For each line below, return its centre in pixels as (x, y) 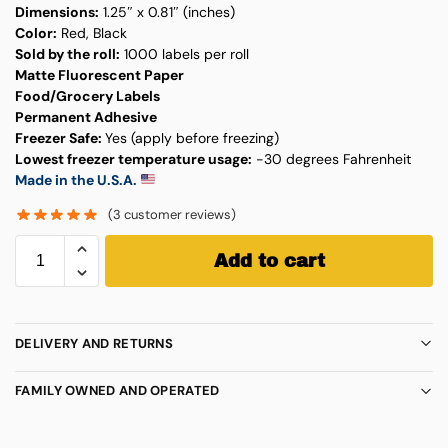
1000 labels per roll (184, 53)
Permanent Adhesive (86, 116)
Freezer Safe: (60, 137)
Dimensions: (57, 11)
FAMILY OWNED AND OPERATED (117, 391)
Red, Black (92, 32)
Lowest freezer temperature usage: (133, 158)
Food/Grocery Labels (87, 95)
